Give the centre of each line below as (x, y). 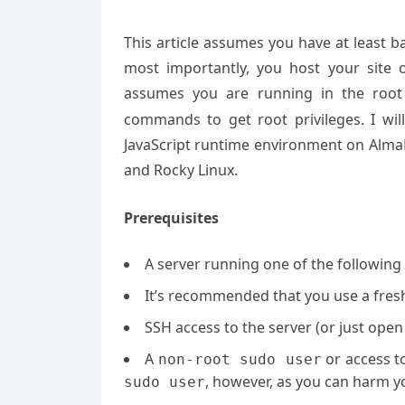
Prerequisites (171, 218)
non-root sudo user (240, 359)
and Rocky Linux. (181, 170)
